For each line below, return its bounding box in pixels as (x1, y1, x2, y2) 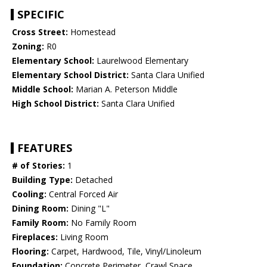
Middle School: (12, 83, 73, 95)
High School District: (12, 98, 99, 110)
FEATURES (17, 141, 72, 156)
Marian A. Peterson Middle (73, 83, 178, 95)
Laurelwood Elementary (94, 55, 188, 67)
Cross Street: (12, 26, 68, 38)
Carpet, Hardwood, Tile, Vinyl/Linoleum (49, 246, 201, 257)
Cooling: (12, 188, 46, 200)
